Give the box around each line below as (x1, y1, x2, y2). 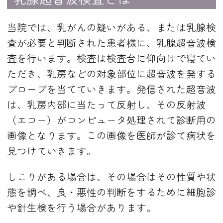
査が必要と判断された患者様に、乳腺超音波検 (7, 35, 216, 50)
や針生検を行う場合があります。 (7, 200, 156, 215)
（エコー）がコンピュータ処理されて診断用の (7, 112, 216, 127)
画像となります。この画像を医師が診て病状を (7, 127, 216, 142)
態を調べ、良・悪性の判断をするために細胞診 (7, 184, 216, 199)
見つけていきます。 (7, 143, 97, 158)
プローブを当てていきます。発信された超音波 (7, 81, 216, 96)
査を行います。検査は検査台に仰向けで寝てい (7, 50, 216, 65)
